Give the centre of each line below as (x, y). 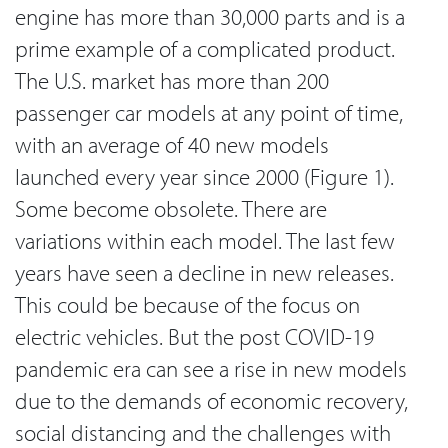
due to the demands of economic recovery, (211, 401)
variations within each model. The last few (205, 241)
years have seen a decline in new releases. (204, 273)
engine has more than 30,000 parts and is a (210, 17)
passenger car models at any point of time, (209, 113)
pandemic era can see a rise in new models (211, 369)
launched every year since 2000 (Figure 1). (204, 177)
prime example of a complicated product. (205, 49)
